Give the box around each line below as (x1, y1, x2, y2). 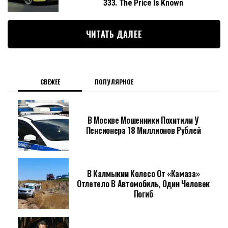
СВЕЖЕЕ (40, 77, 60, 86)
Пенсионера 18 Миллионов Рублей (85, 124, 201, 136)
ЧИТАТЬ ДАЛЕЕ (85, 28, 142, 40)
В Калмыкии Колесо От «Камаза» (87, 167, 200, 180)
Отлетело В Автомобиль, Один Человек (77, 178, 210, 190)
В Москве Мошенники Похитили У (88, 114, 199, 126)
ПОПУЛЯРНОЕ (95, 77, 133, 86)
